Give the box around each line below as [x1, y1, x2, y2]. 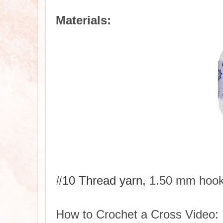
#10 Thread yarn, [56, 173, 146, 187]
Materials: [56, 13, 111, 27]
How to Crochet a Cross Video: [56, 208, 219, 222]
